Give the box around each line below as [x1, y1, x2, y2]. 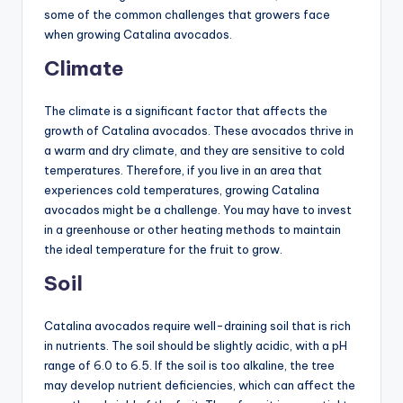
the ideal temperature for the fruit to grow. [44, 241, 282, 256]
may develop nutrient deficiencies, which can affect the [44, 377, 355, 392]
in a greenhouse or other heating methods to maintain [44, 221, 341, 237]
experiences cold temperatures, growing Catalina [44, 182, 319, 197]
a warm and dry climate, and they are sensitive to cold [44, 142, 345, 157]
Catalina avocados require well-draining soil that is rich [44, 318, 351, 333]
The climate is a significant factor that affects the [44, 103, 327, 118]
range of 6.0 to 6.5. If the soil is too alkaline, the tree [44, 357, 335, 372]
